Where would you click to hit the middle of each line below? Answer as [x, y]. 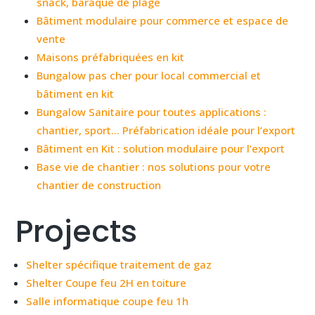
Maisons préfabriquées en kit [111, 57]
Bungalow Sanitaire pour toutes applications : [152, 111]
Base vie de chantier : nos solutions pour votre [154, 166]
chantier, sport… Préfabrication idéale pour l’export [166, 130]
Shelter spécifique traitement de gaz [119, 264]
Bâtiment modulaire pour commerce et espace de [163, 20]
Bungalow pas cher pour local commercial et [149, 75]
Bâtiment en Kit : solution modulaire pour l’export [161, 148]
